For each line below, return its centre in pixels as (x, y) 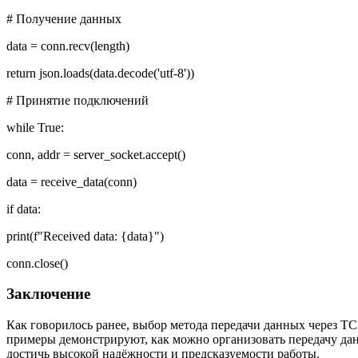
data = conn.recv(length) (68, 46)
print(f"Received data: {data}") (85, 236)
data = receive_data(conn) (72, 181)
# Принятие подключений (78, 100)
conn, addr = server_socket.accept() (96, 154)
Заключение (48, 294)
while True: (35, 127)
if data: (24, 209)
